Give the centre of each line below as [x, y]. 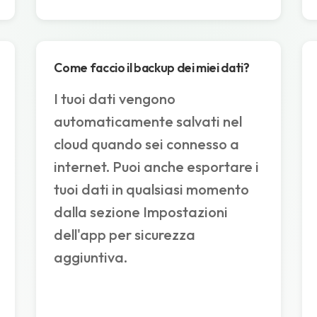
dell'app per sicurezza [125, 235]
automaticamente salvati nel [148, 122]
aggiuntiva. [91, 258]
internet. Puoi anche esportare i [157, 167]
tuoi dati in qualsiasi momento [152, 190]
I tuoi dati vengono [115, 99]
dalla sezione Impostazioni [141, 212]
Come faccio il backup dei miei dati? [152, 68]
